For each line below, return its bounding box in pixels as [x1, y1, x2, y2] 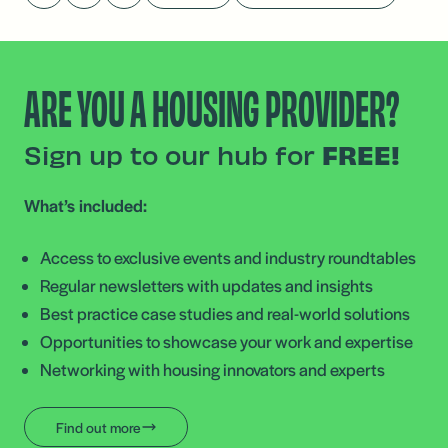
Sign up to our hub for [24, 138, 322, 170]
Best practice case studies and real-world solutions [40, 301, 410, 325]
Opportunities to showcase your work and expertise [40, 329, 413, 353]
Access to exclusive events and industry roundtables [40, 245, 416, 269]
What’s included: [24, 193, 147, 217]
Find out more [55, 417, 141, 437]
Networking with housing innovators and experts [40, 357, 385, 381]
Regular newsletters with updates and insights [40, 273, 373, 297]
